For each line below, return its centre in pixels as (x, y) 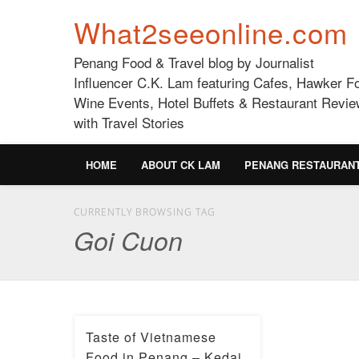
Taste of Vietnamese (151, 337)
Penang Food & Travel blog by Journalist (194, 62)
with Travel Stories (129, 122)
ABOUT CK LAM (181, 165)
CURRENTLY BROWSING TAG (145, 212)
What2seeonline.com (211, 32)
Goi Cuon (128, 240)
